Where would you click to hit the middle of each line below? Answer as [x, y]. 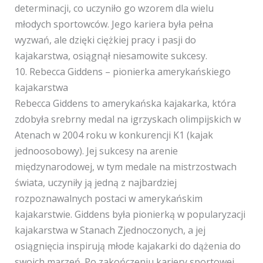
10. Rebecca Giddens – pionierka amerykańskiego [122, 72]
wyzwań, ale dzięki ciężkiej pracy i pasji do [105, 40]
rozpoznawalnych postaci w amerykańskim [108, 198]
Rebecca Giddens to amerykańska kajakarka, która [125, 103]
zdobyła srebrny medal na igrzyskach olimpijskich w [127, 119]
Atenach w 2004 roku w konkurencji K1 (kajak [114, 135]
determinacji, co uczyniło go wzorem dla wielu [114, 8]
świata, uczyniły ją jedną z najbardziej [95, 183]
